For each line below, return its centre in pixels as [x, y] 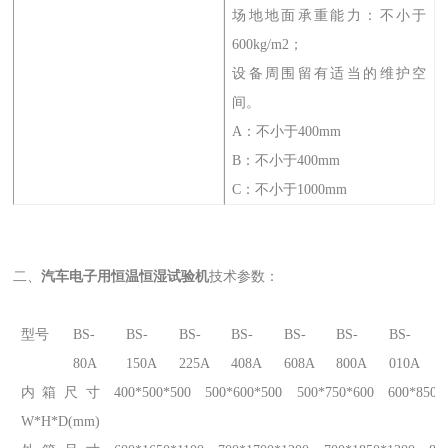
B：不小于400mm [286, 160]
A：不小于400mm [287, 131]
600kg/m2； [268, 44]
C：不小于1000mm [290, 189]
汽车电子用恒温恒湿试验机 [125, 277]
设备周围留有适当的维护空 [329, 73]
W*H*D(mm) [60, 422]
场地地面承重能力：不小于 [329, 15]
